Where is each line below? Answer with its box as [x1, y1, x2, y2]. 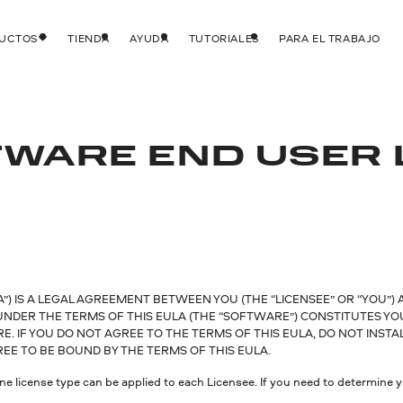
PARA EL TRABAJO [279, 30, 381, 46]
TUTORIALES [188, 30, 259, 46]
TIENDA [67, 30, 111, 46]
